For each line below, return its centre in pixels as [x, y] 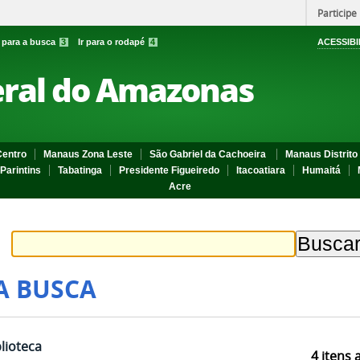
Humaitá [321, 170]
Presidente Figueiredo [169, 170]
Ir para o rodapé [112, 42]
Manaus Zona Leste [88, 154]
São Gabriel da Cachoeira [209, 154]
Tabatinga [80, 170]
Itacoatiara [261, 170]
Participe [337, 13]
